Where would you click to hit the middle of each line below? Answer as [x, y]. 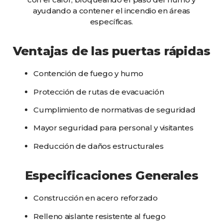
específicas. [111, 21]
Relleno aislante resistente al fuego [100, 216]
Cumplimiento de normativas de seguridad [114, 110]
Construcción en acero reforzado [96, 198]
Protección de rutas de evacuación [99, 92]
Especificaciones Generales [111, 176]
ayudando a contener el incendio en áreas [111, 10]
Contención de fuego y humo [88, 74]
